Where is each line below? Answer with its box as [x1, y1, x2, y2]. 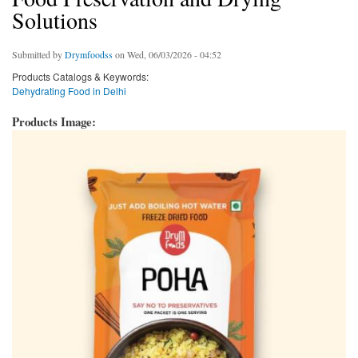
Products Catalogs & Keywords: [12, 70, 149, 84]
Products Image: [12, 113, 100, 131]
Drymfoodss [65, 48, 113, 62]
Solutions [12, 5, 97, 36]
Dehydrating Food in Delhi [12, 84, 126, 98]
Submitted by [12, 48, 65, 62]
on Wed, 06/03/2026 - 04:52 [113, 48, 221, 62]
